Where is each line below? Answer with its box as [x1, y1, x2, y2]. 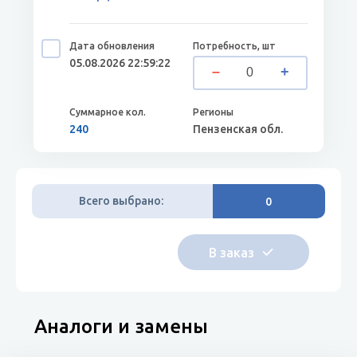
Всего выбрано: [78, 194, 163, 207]
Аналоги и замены [34, 316, 208, 337]
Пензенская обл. [193, 123, 284, 135]
